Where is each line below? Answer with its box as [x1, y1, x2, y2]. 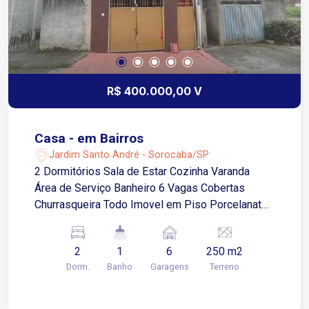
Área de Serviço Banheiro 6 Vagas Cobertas [34, 181, 114, 195]
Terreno [210, 261, 240, 272]
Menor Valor [34, 230, 94, 244]
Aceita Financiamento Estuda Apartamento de [34, 214, 141, 228]
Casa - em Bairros [34, 130, 144, 146]
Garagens [150, 261, 189, 272]
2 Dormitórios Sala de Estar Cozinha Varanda [34, 164, 104, 178]
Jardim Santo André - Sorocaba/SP [49, 149, 210, 161]
